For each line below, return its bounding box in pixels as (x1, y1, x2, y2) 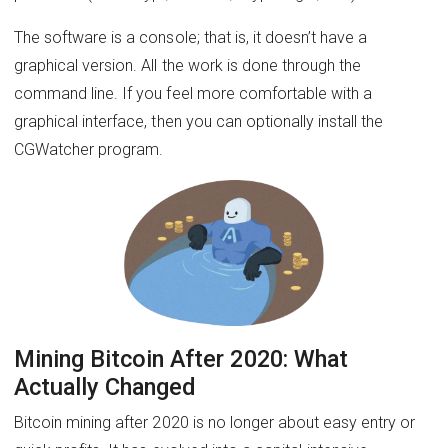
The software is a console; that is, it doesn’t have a (14, 27, 368, 47)
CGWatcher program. (14, 139, 164, 159)
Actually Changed (14, 373, 196, 402)
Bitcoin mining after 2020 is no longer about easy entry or (14, 413, 416, 433)
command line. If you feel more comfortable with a (14, 83, 373, 103)
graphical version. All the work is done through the (14, 55, 362, 75)
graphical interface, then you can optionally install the (14, 111, 384, 131)
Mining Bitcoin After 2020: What (14, 345, 348, 374)
